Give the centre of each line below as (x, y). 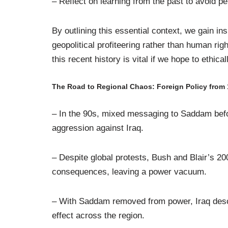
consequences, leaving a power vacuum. (129, 172)
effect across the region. (98, 215)
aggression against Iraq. (98, 128)
